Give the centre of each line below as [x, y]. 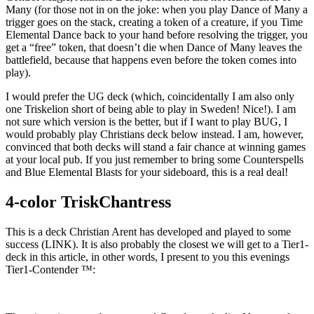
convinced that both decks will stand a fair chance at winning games [156, 147]
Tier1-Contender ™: [50, 270]
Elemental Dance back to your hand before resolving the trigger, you [157, 35]
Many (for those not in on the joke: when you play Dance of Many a [157, 10]
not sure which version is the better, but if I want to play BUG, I [146, 122]
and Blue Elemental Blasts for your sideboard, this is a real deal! [147, 172]
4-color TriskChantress [88, 202]
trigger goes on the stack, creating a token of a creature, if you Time [154, 22]
